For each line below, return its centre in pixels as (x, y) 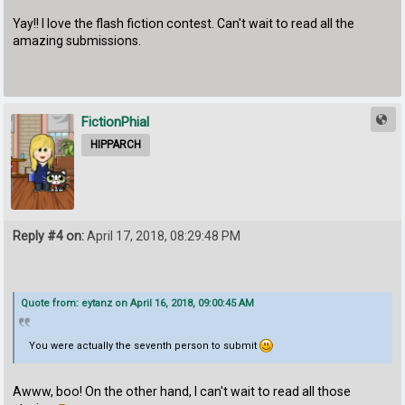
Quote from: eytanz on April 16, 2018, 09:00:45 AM (138, 303)
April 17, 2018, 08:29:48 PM (163, 236)
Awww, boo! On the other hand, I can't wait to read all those (182, 392)
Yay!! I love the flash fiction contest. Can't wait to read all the (184, 24)
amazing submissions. (77, 41)
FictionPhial (116, 122)
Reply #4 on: (49, 236)
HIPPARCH (116, 145)
